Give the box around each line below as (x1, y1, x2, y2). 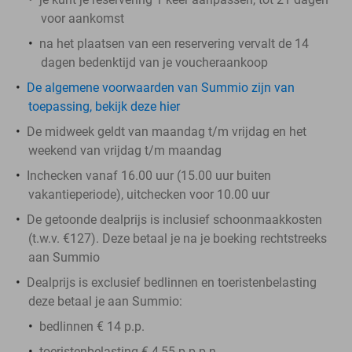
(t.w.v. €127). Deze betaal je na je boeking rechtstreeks (28, 230, 327, 246)
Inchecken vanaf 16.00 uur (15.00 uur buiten (27, 167, 271, 183)
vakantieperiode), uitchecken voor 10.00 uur (28, 186, 269, 202)
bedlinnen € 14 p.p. (39, 318, 145, 334)
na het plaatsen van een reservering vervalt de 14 (39, 35, 309, 51)
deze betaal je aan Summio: (28, 293, 182, 309)
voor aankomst (41, 10, 124, 26)
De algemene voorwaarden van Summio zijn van (27, 79, 295, 95)
